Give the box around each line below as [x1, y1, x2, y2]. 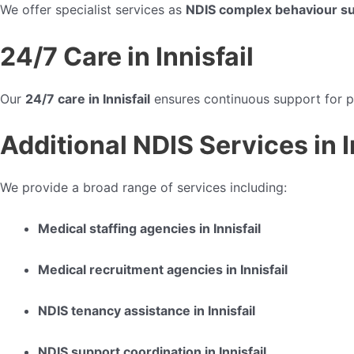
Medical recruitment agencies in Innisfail [38, 261, 288, 277]
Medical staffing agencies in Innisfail [38, 220, 261, 236]
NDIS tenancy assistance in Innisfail [38, 302, 255, 318]
